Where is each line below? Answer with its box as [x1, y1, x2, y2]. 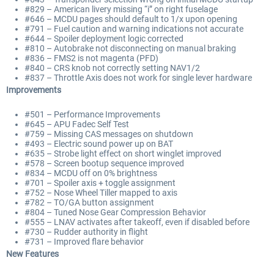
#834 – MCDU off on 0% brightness [24, 168, 157, 179]
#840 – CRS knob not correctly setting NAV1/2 [24, 63, 200, 73]
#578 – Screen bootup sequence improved [24, 158, 184, 169]
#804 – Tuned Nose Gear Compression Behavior [24, 207, 206, 218]
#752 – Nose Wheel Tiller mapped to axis [24, 188, 177, 198]
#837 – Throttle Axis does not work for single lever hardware [24, 73, 252, 83]
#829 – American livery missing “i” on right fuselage [24, 4, 218, 15]
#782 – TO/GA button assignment [24, 198, 154, 208]
